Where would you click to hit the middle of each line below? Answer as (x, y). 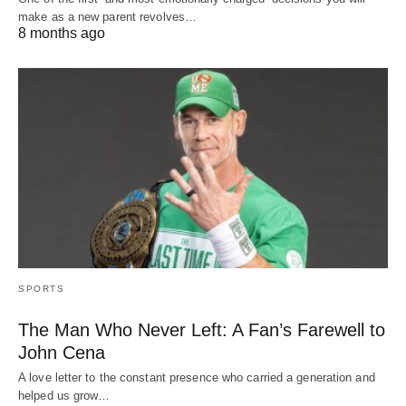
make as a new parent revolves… (108, 16)
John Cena (62, 353)
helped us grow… (64, 396)
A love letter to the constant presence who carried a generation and (197, 378)
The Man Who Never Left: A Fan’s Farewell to (202, 330)
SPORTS (41, 289)
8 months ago (62, 33)
